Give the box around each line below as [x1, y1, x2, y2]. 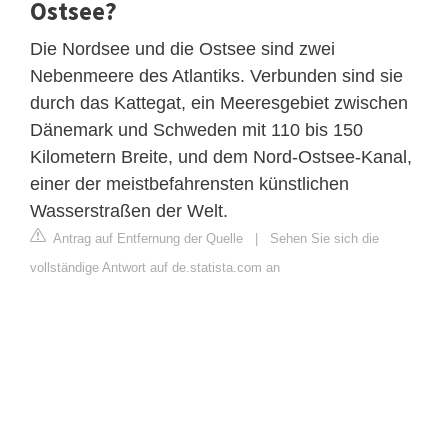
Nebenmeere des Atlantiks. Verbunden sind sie [30, 65, 403, 86]
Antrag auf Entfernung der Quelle [50, 230, 243, 246]
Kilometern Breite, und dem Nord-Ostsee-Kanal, [30, 146, 412, 167]
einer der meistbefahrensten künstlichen [30, 173, 349, 194]
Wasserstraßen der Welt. [30, 200, 228, 221]
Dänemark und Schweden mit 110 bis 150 [30, 119, 363, 140]
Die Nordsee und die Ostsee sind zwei [30, 38, 335, 59]
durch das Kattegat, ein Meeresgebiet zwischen [30, 92, 408, 113]
